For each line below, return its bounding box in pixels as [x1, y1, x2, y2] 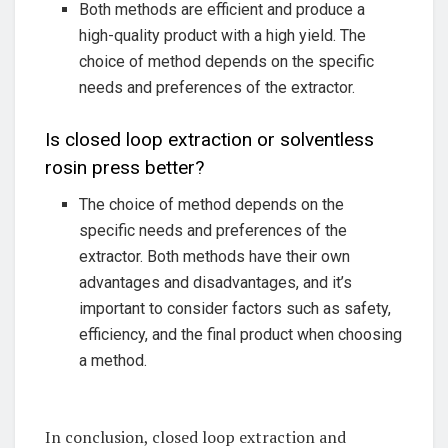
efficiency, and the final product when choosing [79, 324, 403, 344]
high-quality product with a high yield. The [79, 25, 367, 45]
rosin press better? [45, 156, 204, 180]
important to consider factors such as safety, [79, 298, 392, 318]
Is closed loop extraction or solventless [45, 128, 374, 152]
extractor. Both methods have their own [79, 246, 351, 266]
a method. [79, 350, 148, 370]
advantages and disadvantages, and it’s [79, 272, 353, 292]
